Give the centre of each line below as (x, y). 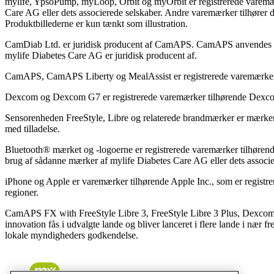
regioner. (22, 192)
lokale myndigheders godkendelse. (72, 235)
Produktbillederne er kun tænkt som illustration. (96, 23)
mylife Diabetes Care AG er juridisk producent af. (101, 55)
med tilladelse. (32, 128)
